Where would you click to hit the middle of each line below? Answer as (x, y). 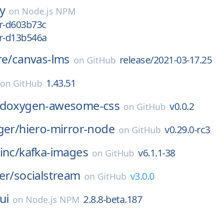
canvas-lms (41, 59)
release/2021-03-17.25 (166, 60)
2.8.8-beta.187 (113, 199)
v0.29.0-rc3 (187, 130)
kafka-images (54, 152)
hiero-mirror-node (67, 129)
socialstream (47, 175)
